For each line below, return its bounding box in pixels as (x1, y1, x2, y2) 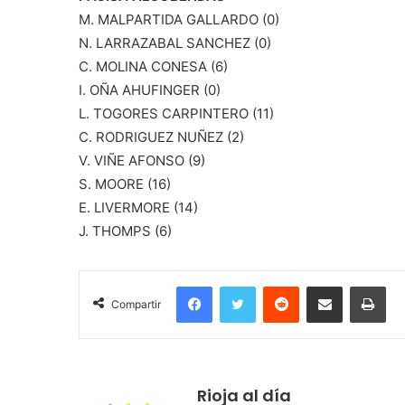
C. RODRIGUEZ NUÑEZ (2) (79, 128, 244, 146)
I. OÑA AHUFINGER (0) (79, 81, 221, 99)
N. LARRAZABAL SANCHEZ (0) (79, 34, 271, 52)
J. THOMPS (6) (79, 222, 172, 240)
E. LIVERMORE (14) (79, 199, 198, 217)
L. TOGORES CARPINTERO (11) (79, 105, 274, 123)
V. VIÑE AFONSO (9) (79, 152, 205, 170)
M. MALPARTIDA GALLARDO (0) (79, 11, 279, 29)
